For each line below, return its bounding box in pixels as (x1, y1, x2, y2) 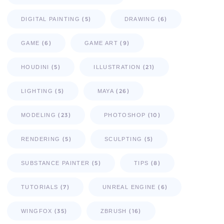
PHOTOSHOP (103, 112, 146, 118)
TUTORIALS (21, 184, 58, 190)
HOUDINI (21, 64, 49, 70)
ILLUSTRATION (93, 64, 141, 70)
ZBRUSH (100, 208, 127, 214)
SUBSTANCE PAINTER (21, 160, 90, 166)
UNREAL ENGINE (102, 184, 156, 190)
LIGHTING (21, 88, 53, 94)
